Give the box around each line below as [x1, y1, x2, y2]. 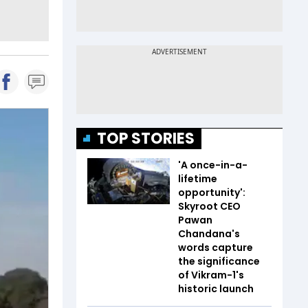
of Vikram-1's [178, 267, 244, 282]
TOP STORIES [97, 127, 195, 149]
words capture [178, 240, 253, 254]
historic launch [178, 281, 254, 296]
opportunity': [178, 185, 245, 199]
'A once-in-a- [178, 157, 247, 172]
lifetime [178, 171, 217, 186]
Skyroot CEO [178, 199, 241, 213]
